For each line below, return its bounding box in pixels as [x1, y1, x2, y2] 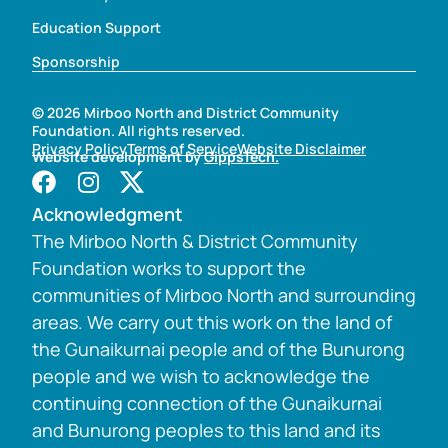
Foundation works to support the [32, 256, 306, 281]
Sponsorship [32, 52, 120, 72]
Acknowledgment [32, 202, 183, 227]
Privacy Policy [32, 139, 127, 159]
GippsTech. [204, 147, 279, 167]
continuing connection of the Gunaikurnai [32, 391, 382, 416]
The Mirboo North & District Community [32, 229, 358, 254]
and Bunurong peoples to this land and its [32, 418, 380, 443]
